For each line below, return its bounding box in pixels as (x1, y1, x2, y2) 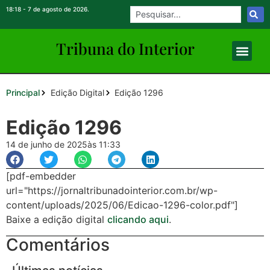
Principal (6, 87, 40, 98)
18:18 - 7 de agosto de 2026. (6, 5, 89, 13)
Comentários (6, 234, 110, 255)
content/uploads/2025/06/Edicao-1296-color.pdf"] (6, 199, 238, 212)
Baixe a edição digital (6, 213, 107, 226)
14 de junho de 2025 (6, 139, 87, 149)
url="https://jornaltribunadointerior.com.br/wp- (6, 184, 218, 197)
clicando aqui (107, 213, 169, 226)
